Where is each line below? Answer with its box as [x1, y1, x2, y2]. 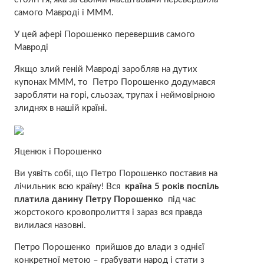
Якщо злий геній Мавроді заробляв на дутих [14, 64, 197, 74]
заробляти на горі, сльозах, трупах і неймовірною [14, 90, 215, 100]
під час [163, 194, 196, 204]
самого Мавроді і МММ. [14, 8, 114, 17]
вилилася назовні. [14, 220, 86, 230]
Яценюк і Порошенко [14, 147, 102, 156]
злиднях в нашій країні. [14, 103, 107, 113]
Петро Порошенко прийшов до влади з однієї [14, 242, 204, 252]
